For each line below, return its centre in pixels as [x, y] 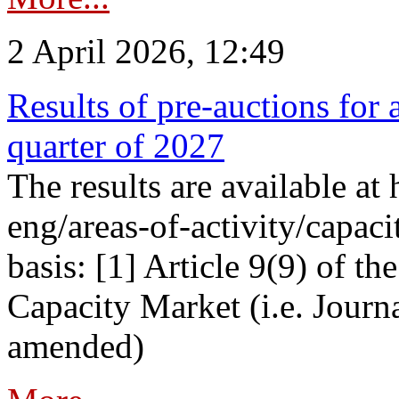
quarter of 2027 [116, 146]
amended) [76, 346]
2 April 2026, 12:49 [146, 51]
